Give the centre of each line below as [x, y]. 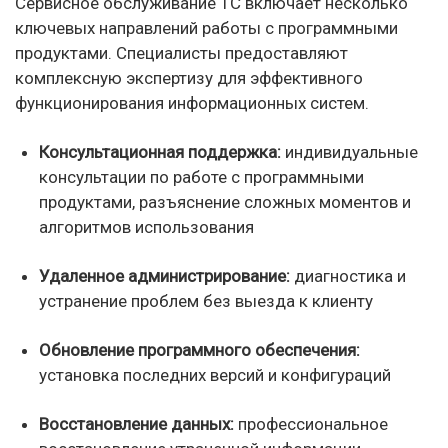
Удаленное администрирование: [164, 276]
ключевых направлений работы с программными [206, 28]
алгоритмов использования [146, 227]
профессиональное [311, 424]
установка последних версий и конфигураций [215, 375]
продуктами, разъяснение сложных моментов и [225, 202]
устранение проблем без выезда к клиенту [206, 301]
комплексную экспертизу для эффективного [189, 78]
